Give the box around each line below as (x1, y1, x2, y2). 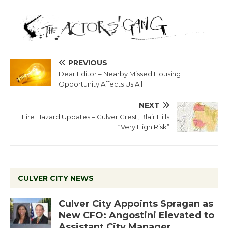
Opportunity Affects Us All (59, 80, 142, 89)
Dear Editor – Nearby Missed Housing (59, 70, 181, 78)
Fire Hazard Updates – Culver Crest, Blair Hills (22, 112, 169, 121)
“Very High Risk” (118, 123, 169, 131)
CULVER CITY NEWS (18, 174, 94, 183)
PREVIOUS (68, 58, 107, 68)
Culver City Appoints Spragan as (59, 198, 213, 210)
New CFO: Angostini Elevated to (59, 210, 214, 221)
